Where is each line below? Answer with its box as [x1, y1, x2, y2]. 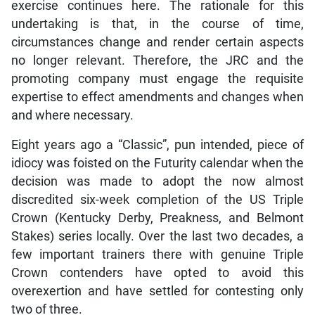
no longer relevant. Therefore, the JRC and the [11, 53, 304, 67]
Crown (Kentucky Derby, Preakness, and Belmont [11, 210, 304, 225]
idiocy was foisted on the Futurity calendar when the [11, 155, 304, 170]
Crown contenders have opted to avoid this [11, 265, 304, 280]
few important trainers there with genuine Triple [11, 247, 304, 262]
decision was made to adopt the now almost [11, 174, 304, 188]
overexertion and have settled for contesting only [11, 283, 304, 298]
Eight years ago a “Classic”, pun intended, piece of [11, 137, 304, 152]
